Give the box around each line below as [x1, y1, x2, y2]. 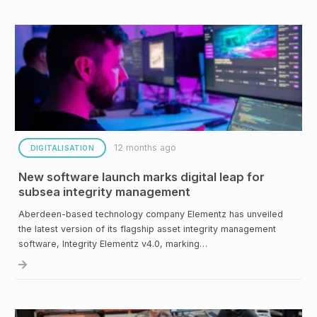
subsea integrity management [18, 184, 190, 199]
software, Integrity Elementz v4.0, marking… [18, 238, 207, 249]
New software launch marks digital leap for [18, 169, 265, 184]
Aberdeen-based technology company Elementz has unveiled [18, 208, 283, 219]
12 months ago [114, 142, 176, 154]
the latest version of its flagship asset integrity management [18, 223, 276, 234]
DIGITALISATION [30, 143, 94, 152]
